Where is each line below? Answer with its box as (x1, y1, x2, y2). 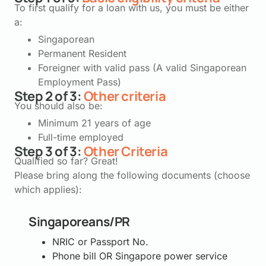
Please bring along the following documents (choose (14, 169, 250, 182)
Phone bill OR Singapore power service (52, 250, 227, 262)
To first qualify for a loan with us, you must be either (14, 1, 249, 14)
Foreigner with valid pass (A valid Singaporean (38, 61, 246, 74)
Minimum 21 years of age (38, 116, 151, 129)
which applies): (14, 183, 82, 196)
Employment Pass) (38, 75, 121, 88)
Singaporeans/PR (28, 213, 130, 230)
